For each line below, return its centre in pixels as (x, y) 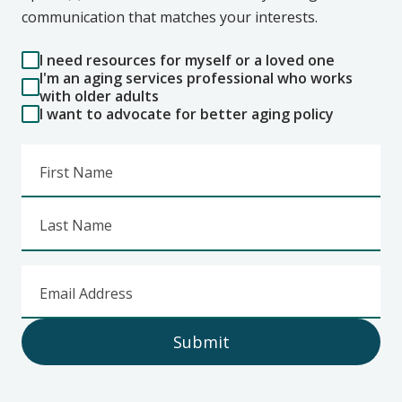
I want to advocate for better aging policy (187, 114)
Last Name (76, 226)
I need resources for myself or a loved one (187, 60)
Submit (201, 342)
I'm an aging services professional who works (196, 78)
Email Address (86, 293)
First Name (76, 172)
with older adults (99, 96)
